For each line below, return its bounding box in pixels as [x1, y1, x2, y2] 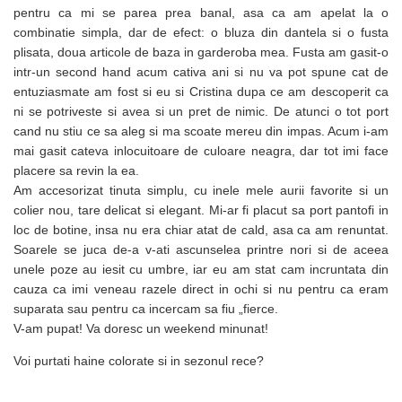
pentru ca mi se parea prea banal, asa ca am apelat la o [13, 4, 389, 20]
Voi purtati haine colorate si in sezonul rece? [13, 353, 264, 368]
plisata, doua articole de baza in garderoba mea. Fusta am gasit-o [13, 44, 389, 59]
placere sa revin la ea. [13, 162, 139, 178]
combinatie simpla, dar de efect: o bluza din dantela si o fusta [13, 24, 389, 39]
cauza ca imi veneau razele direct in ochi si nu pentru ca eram [13, 281, 389, 296]
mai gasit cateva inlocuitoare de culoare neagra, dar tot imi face [13, 143, 389, 158]
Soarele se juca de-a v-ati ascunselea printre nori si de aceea [13, 241, 389, 257]
